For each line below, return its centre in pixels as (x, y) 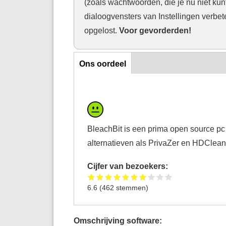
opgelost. (100, 30)
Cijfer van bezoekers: (129, 166)
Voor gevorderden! (154, 30)
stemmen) (131, 187)
